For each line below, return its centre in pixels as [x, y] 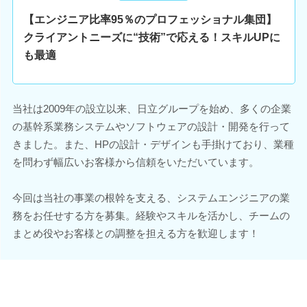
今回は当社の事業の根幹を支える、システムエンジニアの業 [151, 198]
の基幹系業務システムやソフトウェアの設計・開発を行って [151, 126]
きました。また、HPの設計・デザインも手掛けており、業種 [153, 144]
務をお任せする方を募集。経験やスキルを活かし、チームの [151, 216]
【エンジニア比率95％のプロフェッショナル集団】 [150, 20]
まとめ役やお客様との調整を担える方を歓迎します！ [135, 233]
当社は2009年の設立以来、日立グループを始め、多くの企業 [151, 109]
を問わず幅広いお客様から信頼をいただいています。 [135, 162]
